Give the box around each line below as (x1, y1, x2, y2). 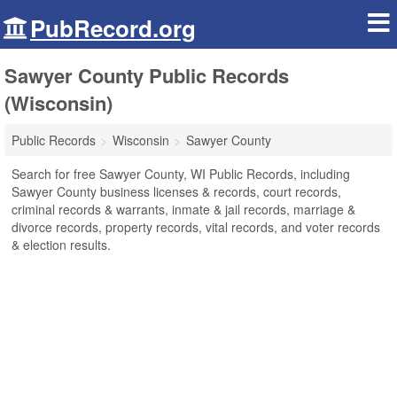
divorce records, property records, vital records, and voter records (12, 218, 380, 236)
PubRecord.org (30, 12, 196, 44)
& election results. (12, 236, 111, 253)
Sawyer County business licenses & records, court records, (12, 183, 341, 200)
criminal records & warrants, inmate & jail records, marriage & (12, 200, 355, 218)
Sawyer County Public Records (4, 61, 289, 90)
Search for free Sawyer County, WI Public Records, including (12, 165, 350, 183)
